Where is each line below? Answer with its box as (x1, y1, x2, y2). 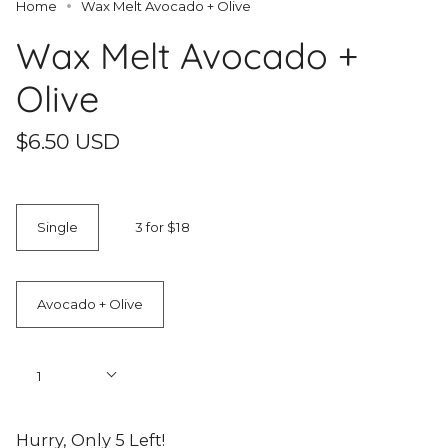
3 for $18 (135, 218, 190, 235)
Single (37, 218, 78, 235)
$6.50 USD (16, 128, 120, 154)
